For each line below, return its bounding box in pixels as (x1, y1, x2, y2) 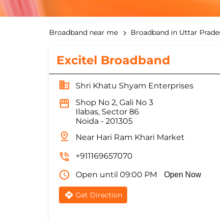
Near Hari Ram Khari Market (75, 133, 185, 142)
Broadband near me (49, 28, 118, 37)
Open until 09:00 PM (75, 170, 157, 180)
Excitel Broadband (56, 53, 170, 68)
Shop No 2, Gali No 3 (75, 98, 153, 108)
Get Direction (75, 191, 122, 200)
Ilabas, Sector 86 (75, 107, 139, 117)
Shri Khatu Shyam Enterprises (75, 81, 193, 91)
